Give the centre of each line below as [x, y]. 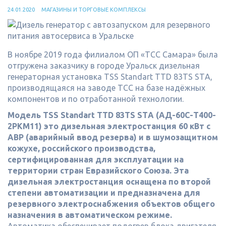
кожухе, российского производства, [81, 148]
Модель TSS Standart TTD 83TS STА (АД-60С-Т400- [112, 115]
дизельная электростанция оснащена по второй [109, 182]
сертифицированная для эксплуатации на [96, 159]
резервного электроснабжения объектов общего [111, 204]
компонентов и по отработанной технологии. [96, 99]
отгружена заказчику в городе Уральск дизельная [104, 66]
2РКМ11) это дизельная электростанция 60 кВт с [109, 126]
